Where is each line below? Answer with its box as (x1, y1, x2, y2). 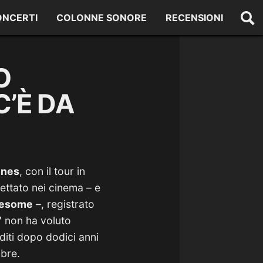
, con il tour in (19, 165, 85, 177)
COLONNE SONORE (56, 12, 147, 23)
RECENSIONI (166, 12, 224, 23)
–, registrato (33, 198, 95, 210)
